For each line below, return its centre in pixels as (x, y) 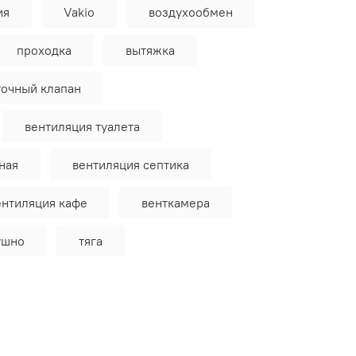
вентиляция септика (131, 165)
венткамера (176, 203)
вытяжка (150, 50)
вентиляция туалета (82, 127)
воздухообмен (191, 12)
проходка (44, 50)
